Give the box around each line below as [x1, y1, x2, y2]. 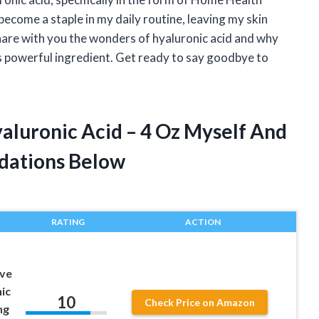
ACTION [184, 216, 221, 228]
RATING [51, 216, 85, 228]
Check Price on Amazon [145, 296, 256, 309]
